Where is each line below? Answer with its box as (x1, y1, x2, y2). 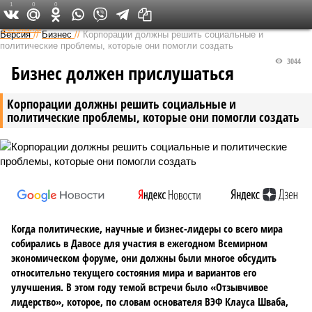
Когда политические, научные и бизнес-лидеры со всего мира (11, 221, 283, 235)
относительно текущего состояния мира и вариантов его (11, 265, 256, 279)
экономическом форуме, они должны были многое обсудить (11, 251, 276, 265)
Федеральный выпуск (107, 7, 196, 21)
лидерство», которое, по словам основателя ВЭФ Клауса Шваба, (11, 295, 288, 309)
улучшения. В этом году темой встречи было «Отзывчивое (11, 280, 268, 294)
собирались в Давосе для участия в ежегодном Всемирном (11, 236, 267, 250)
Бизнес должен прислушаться (11, 61, 234, 86)
